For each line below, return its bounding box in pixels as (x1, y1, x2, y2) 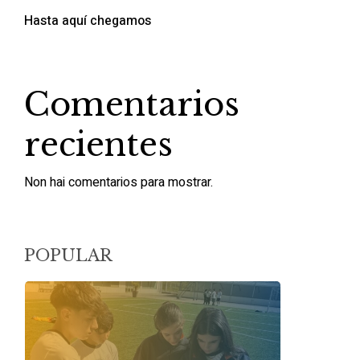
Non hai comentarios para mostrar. (23, 173, 213, 192)
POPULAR (23, 246, 112, 265)
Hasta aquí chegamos (23, 11, 151, 31)
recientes (23, 125, 173, 165)
